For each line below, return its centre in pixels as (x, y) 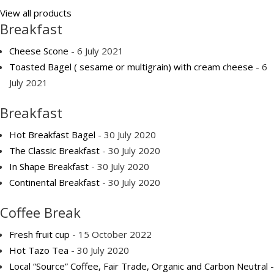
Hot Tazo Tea (39, 250)
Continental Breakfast (54, 182)
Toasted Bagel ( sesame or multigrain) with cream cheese (131, 67)
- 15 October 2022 (111, 234)
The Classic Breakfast (54, 150)
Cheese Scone (39, 51)
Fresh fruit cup (39, 234)
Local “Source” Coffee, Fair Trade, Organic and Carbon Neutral (139, 266)
